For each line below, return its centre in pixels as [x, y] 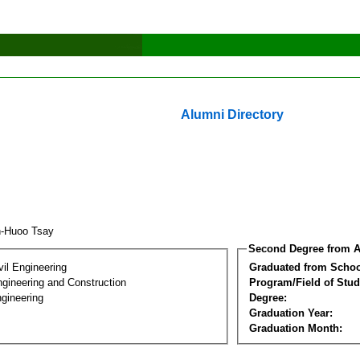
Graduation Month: [296, 328]
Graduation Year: [291, 313]
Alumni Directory [232, 115]
